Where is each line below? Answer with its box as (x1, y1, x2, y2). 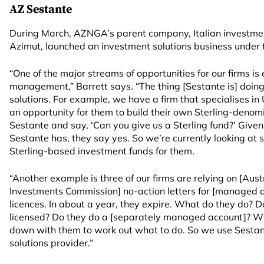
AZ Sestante (9, 2, 72, 17)
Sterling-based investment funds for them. (9, 145, 194, 157)
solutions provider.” (9, 237, 93, 249)
